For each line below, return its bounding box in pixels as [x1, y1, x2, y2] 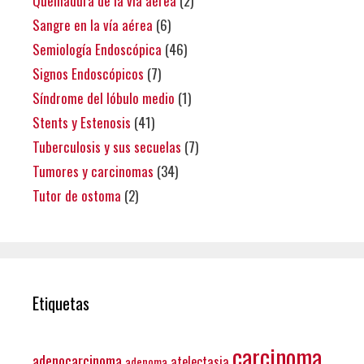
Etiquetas [32, 290, 89, 315]
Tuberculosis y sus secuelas [32, 136, 181, 157]
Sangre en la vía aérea [32, 14, 153, 35]
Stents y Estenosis [32, 111, 131, 132]
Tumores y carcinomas [32, 160, 154, 181]
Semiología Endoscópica [32, 38, 162, 59]
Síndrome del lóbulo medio [32, 87, 175, 108]
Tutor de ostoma [32, 184, 121, 206]
